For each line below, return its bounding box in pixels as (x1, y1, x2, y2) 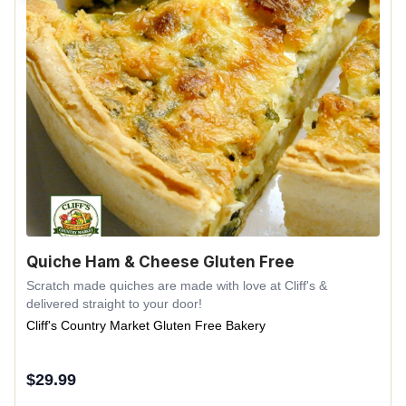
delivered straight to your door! (26, 295, 202, 311)
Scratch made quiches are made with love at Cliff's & (26, 277, 327, 293)
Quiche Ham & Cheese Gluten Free (26, 252, 295, 271)
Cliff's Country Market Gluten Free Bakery (26, 317, 266, 333)
